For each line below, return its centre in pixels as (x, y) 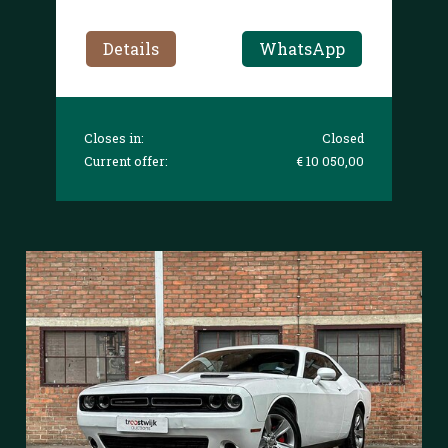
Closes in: (114, 137)
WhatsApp (301, 48)
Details (131, 48)
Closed (342, 137)
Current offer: (126, 160)
